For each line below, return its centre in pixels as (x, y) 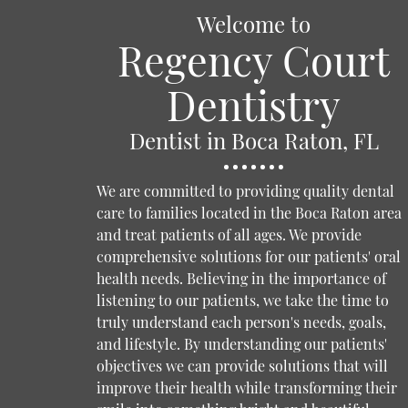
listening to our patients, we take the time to (242, 300)
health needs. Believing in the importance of (241, 278)
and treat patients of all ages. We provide (229, 234)
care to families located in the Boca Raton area (249, 212)
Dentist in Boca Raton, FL (254, 140)
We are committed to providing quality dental (245, 190)
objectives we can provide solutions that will (242, 365)
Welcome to (254, 23)
